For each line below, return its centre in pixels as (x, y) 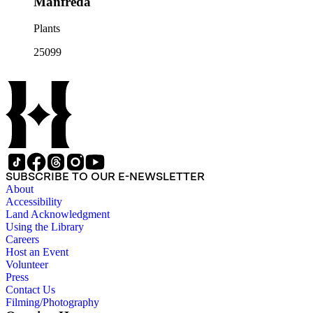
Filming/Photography (52, 303)
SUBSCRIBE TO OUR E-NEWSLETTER (105, 177)
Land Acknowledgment (58, 214)
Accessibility (34, 202)
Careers (22, 240)
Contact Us (30, 290)
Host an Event (37, 252)
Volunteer (27, 265)
